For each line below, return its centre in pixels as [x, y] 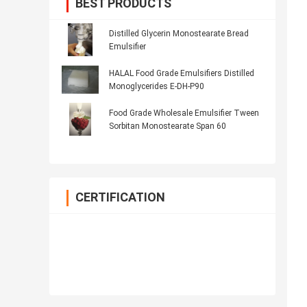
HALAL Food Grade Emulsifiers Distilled [182, 74]
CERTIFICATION [120, 197]
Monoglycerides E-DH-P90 [157, 87]
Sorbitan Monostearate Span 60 [168, 126]
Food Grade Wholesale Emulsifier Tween [184, 113]
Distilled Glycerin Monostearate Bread [179, 34]
